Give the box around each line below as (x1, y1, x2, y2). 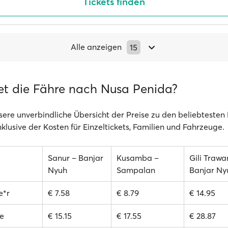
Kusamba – (117, 153, 159, 163)
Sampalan (117, 165, 155, 175)
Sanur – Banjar (48, 153, 103, 163)
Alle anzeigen (70, 42, 122, 52)
